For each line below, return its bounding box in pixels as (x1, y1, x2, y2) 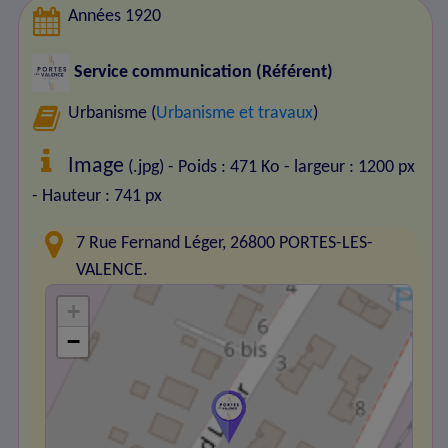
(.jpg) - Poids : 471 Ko (124, 157, 281, 177)
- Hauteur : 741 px (31, 186, 162, 206)
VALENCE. (76, 260, 149, 280)
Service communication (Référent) (69, 63, 333, 83)
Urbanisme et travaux (156, 103, 314, 123)
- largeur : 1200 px (284, 157, 416, 177)
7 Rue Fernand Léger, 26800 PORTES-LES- (76, 233, 374, 253)
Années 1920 (68, 7, 162, 27)
